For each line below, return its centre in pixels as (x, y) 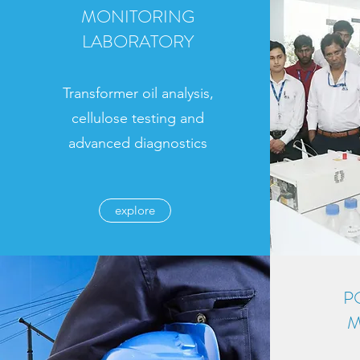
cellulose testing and (138, 118)
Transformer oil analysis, (138, 93)
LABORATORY (138, 41)
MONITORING (138, 16)
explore (135, 210)
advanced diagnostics (138, 143)
